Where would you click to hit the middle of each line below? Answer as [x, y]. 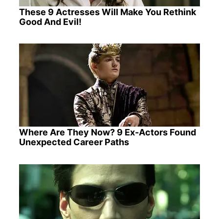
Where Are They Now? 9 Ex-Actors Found [107, 132]
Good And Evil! [50, 22]
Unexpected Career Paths [74, 142]
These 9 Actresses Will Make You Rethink [107, 12]
